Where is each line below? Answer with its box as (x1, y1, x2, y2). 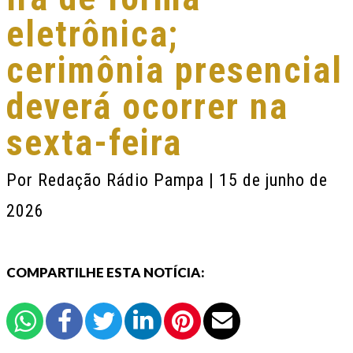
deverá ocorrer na (6, 85, 288, 128)
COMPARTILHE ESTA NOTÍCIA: (6, 264, 205, 281)
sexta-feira (6, 121, 182, 164)
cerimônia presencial (6, 49, 343, 91)
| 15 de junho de (209, 170, 328, 190)
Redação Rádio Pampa (38, 170, 209, 190)
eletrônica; (6, 13, 179, 55)
